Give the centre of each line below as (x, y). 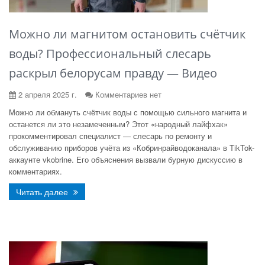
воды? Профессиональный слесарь (110, 54)
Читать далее (43, 192)
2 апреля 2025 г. (46, 94)
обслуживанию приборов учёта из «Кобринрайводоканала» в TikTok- (132, 148)
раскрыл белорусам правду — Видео (113, 73)
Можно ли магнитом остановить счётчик (127, 34)
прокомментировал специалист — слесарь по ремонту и (110, 136)
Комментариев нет (128, 94)
